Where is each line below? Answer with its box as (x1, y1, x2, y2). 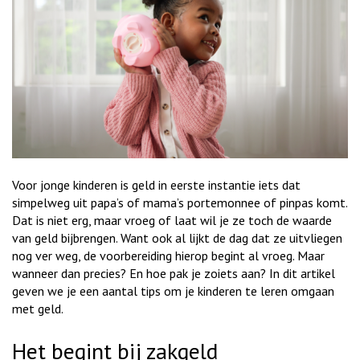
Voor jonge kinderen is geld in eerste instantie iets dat (12, 176, 301, 193)
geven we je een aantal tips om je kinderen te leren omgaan (12, 282, 334, 299)
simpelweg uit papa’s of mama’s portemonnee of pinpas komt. (12, 194, 347, 211)
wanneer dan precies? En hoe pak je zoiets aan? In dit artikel (12, 264, 335, 281)
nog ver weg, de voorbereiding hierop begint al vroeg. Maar (12, 247, 325, 264)
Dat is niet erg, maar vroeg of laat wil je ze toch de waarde (12, 211, 332, 228)
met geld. (12, 300, 63, 317)
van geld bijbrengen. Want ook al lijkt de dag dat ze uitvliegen (12, 229, 342, 246)
